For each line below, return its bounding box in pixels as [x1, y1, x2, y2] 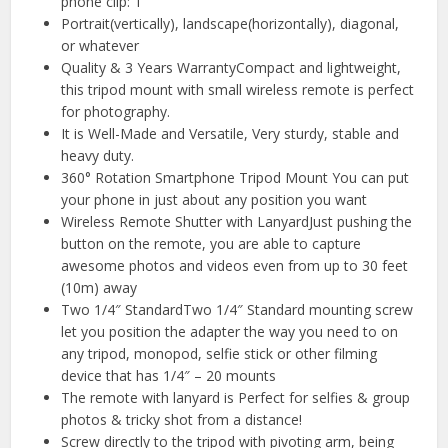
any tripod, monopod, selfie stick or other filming [61, 344, 378, 364]
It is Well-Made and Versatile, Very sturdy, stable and [61, 124, 400, 144]
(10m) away [61, 278, 138, 298]
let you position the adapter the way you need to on [61, 322, 399, 342]
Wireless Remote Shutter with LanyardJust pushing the [61, 212, 413, 232]
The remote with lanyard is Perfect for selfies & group [61, 388, 411, 408]
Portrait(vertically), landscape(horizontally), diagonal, [61, 14, 400, 34]
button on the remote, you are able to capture [61, 234, 362, 254]
